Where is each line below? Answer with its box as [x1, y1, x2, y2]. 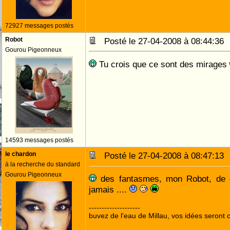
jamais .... [89, 184, 129, 195]
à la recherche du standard [5, 161, 80, 168]
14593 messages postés [5, 137, 73, 144]
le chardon [5, 150, 36, 158]
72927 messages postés [5, 22, 73, 29]
